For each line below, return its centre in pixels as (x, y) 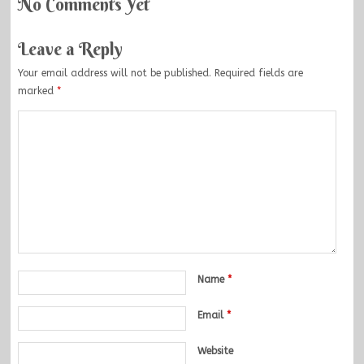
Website (215, 351)
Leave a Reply (70, 49)
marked (37, 91)
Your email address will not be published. (114, 73)
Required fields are (257, 73)
